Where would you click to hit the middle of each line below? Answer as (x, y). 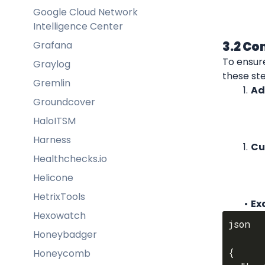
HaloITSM (54, 121)
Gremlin (52, 83)
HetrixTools (59, 196)
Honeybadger (65, 234)
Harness (52, 140)
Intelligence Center (78, 26)
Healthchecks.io (70, 159)
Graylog (52, 64)
